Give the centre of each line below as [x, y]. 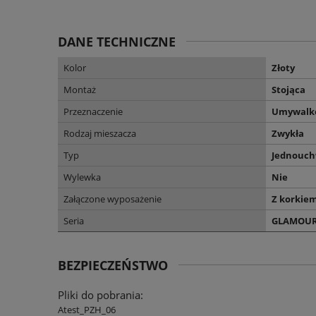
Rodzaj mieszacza [100, 133]
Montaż [80, 89]
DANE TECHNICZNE [117, 41]
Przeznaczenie [93, 111]
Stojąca [288, 89]
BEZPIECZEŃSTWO [113, 265]
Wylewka [82, 177]
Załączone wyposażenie [113, 199]
